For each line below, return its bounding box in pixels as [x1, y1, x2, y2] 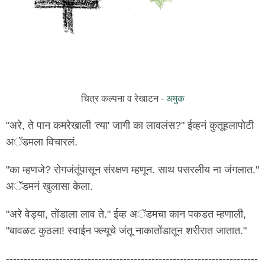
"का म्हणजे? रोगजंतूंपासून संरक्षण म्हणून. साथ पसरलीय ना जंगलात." [6, 163, 259, 176]
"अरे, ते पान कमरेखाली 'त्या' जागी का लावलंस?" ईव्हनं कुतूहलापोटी [6, 119, 254, 131]
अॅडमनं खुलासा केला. [6, 180, 93, 192]
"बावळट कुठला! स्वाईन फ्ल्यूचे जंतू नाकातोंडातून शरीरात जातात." [6, 225, 247, 237]
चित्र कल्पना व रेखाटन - [80, 91, 166, 105]
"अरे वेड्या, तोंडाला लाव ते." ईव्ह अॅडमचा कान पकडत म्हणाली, [6, 208, 246, 221]
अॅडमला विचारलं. [6, 135, 77, 148]
